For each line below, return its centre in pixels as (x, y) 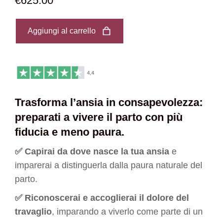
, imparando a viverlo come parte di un (127, 211)
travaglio (33, 211)
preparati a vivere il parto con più (99, 117)
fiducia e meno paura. (70, 132)
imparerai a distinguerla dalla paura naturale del (109, 165)
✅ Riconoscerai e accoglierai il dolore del (102, 198)
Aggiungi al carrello (62, 31)
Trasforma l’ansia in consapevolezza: (109, 102)
